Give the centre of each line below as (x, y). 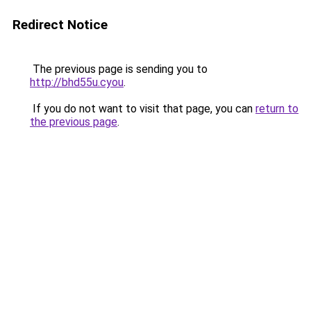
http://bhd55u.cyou (77, 82)
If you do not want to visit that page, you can (143, 109)
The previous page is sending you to (119, 69)
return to (277, 109)
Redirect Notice (60, 25)
